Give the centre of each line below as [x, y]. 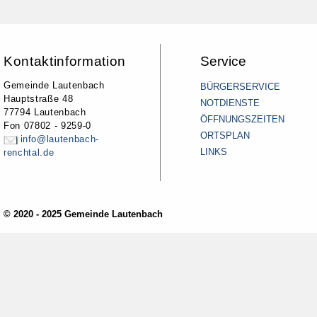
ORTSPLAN [225, 136]
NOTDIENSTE [230, 103]
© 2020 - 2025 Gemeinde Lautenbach [83, 214]
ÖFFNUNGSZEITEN [242, 120]
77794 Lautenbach [45, 113]
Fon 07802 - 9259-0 [47, 126]
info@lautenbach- [59, 139]
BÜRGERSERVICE [240, 87]
